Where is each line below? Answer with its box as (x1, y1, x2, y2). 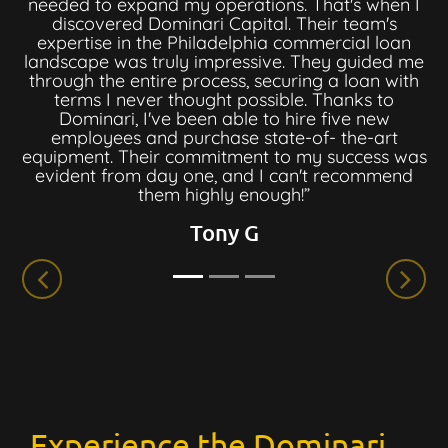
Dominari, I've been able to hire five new (58, 106, 390, 130)
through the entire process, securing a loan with (29, 68, 419, 92)
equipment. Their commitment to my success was (21, 144, 427, 168)
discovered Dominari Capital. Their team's (51, 11, 397, 35)
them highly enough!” (138, 182, 310, 206)
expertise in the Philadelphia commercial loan (37, 30, 411, 54)
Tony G (189, 218, 259, 246)
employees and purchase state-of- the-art (50, 125, 398, 149)
